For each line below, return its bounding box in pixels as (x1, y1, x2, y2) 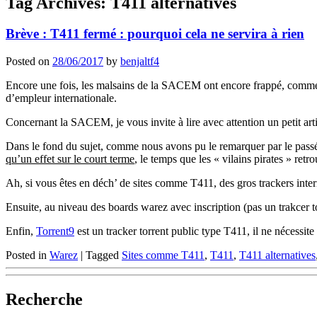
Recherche (6, 290, 83, 309)
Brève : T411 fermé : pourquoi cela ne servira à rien (6, 26, 304, 42)
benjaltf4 (120, 55, 159, 68)
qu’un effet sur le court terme (6, 153, 134, 166)
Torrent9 (36, 225, 74, 238)
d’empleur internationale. (6, 92, 117, 105)
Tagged (86, 249, 122, 262)
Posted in (6, 249, 50, 262)
